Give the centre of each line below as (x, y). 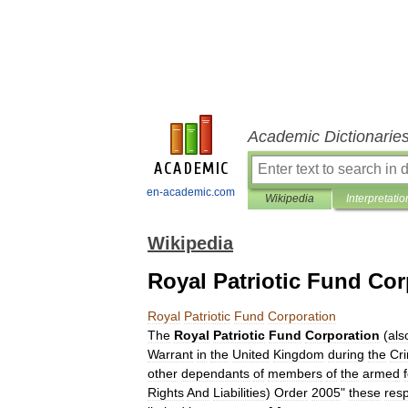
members (295, 373)
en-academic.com (191, 192)
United (251, 354)
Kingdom (299, 354)
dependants (215, 373)
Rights (166, 393)
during (346, 354)
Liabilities (240, 393)
